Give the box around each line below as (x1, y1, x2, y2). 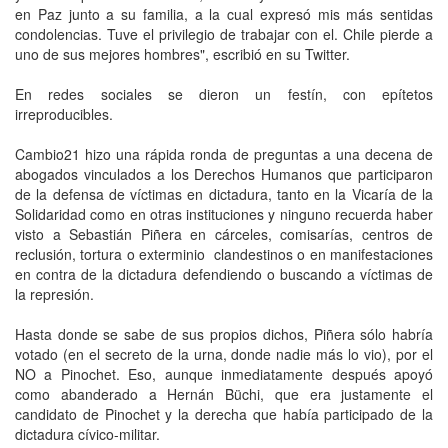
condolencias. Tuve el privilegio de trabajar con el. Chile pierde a (15, 23, 433, 44)
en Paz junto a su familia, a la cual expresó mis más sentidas (15, 3, 433, 24)
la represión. (15, 283, 94, 304)
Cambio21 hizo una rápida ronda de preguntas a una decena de (15, 143, 433, 164)
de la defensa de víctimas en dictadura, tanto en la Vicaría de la (15, 183, 433, 204)
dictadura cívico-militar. (15, 423, 160, 444)
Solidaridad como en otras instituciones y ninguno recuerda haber (15, 203, 433, 224)
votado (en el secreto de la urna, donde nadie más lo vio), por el (15, 343, 433, 364)
